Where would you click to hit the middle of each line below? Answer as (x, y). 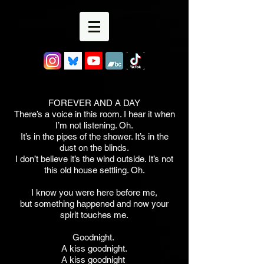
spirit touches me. (94, 215)
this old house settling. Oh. (94, 170)
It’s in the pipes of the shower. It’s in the (94, 136)
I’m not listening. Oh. (94, 125)
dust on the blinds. (94, 148)
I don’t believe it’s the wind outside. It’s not (94, 159)
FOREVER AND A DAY (94, 103)
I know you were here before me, (94, 192)
